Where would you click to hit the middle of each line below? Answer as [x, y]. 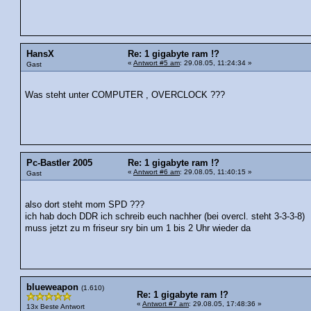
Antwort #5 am [157, 62]
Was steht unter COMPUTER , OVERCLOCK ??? [125, 95]
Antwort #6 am [157, 172]
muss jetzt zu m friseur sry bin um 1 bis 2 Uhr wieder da [138, 228]
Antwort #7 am [166, 303]
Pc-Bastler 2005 [59, 163]
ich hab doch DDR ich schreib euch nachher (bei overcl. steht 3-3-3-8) [165, 216]
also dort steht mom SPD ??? [85, 204]
